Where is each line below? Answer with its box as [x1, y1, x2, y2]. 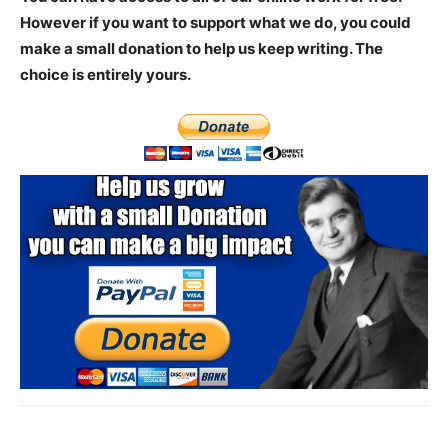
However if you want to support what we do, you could [20, 13, 411, 33]
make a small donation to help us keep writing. [20, 39, 355, 59]
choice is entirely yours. [20, 65, 191, 85]
